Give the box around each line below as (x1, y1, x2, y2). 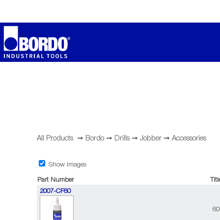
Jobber (140, 135, 162, 142)
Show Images (47, 161, 87, 168)
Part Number (37, 177, 74, 184)
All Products (37, 135, 74, 142)
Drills (114, 135, 130, 142)
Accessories (172, 135, 207, 142)
